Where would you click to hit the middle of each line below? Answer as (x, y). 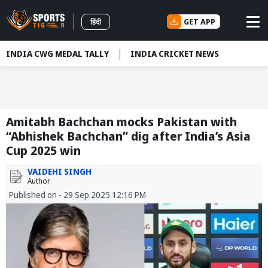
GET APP (200, 21)
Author (39, 181)
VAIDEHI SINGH (60, 172)
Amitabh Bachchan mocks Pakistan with (121, 122)
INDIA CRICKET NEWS (175, 54)
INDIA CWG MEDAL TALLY (57, 54)
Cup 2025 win (43, 151)
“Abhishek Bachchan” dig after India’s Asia (128, 136)
